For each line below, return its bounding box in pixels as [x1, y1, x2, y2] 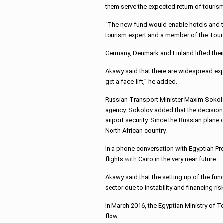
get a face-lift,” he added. [105, 78, 178, 85]
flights [105, 155, 125, 163]
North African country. [105, 127, 167, 134]
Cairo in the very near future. [137, 155, 218, 163]
